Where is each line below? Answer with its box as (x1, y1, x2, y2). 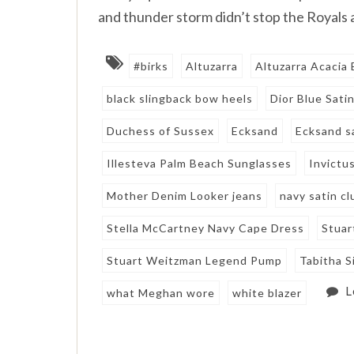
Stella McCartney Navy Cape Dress (107, 221, 305, 235)
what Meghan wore (107, 286, 216, 300)
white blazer (232, 286, 303, 300)
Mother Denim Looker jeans (107, 189, 263, 203)
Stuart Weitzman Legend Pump (107, 254, 283, 268)
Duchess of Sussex (107, 124, 215, 138)
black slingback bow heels (107, 92, 254, 106)
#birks (134, 59, 169, 73)
